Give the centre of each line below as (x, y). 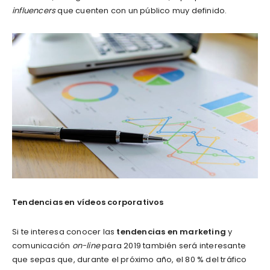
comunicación (42, 246)
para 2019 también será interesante (173, 246)
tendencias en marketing (171, 232)
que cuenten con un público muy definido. (141, 11)
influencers (34, 11)
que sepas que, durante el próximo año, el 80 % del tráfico (130, 260)
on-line (86, 246)
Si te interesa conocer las (64, 232)
